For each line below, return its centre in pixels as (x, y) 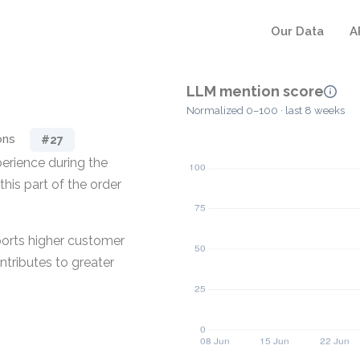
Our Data (297, 31)
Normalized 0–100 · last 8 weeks (266, 111)
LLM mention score (255, 91)
